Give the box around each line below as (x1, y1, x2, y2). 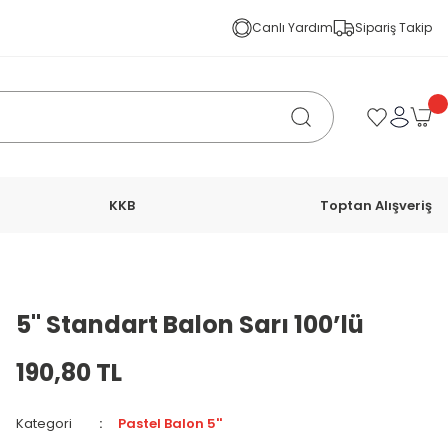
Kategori (16, 414, 72, 433)
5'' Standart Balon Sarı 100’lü (16, 308, 364, 341)
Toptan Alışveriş (319, 195, 432, 215)
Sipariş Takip (355, 19, 432, 36)
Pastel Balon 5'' (118, 414, 223, 433)
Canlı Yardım (252, 19, 333, 36)
